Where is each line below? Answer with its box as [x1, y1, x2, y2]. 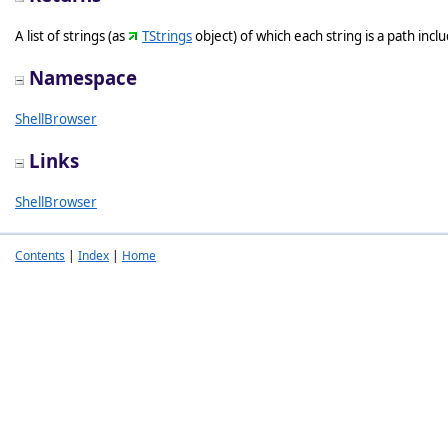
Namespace [29, 65, 137, 90]
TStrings [142, 27, 192, 45]
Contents [15, 247, 65, 264]
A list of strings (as [15, 27, 128, 45]
